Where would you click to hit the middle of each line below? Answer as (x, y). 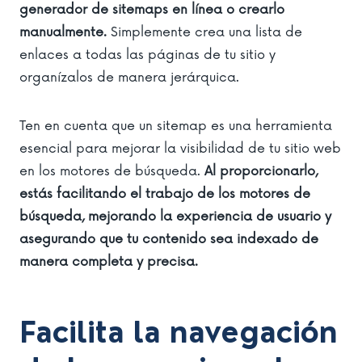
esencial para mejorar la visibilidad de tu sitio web (180, 148)
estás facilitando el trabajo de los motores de (165, 194)
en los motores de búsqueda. (112, 171)
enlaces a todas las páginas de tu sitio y (147, 55)
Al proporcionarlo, (261, 171)
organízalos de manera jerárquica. (129, 77)
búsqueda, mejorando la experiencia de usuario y (175, 216)
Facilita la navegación (179, 333)
